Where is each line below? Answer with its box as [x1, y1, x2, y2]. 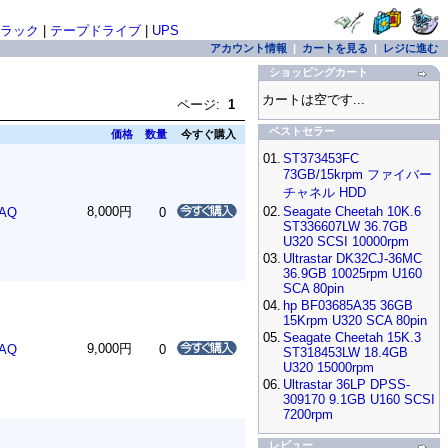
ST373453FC [283, 151, 359, 166]
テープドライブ [49, 23, 141, 38]
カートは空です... [262, 92, 365, 107]
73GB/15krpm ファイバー [283, 167, 432, 182]
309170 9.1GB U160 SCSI [283, 392, 435, 407]
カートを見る [302, 42, 368, 54]
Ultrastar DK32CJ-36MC [283, 251, 422, 266]
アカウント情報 [210, 42, 287, 54]
